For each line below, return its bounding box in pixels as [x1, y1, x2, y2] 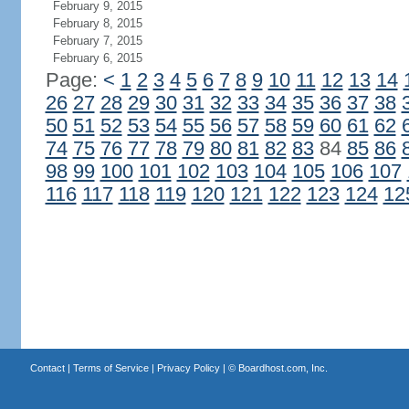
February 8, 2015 [52, 16, 142, 30]
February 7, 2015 [52, 34, 142, 47]
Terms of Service [72, 362, 149, 373]
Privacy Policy [156, 362, 220, 373]
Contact [29, 362, 65, 373]
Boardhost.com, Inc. [237, 362, 328, 373]
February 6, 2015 [52, 51, 142, 65]
